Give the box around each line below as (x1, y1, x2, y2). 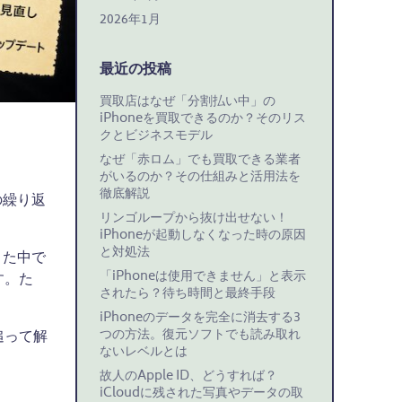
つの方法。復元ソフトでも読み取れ (100, 324, 301, 346)
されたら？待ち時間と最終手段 (100, 283, 275, 305)
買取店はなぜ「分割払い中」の (100, 91, 275, 113)
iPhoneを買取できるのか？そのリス (100, 108, 306, 130)
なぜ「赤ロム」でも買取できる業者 (100, 149, 301, 171)
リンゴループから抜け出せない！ (100, 207, 288, 230)
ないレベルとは (100, 341, 188, 363)
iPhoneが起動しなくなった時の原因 (100, 224, 306, 247)
